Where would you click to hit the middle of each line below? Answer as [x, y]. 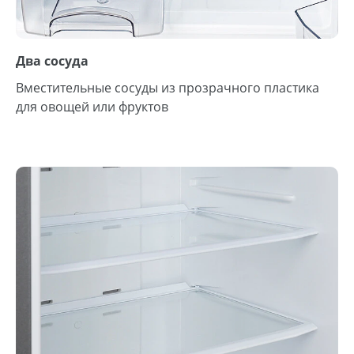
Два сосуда [52, 61]
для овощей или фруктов [92, 107]
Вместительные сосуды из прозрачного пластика [168, 88]
